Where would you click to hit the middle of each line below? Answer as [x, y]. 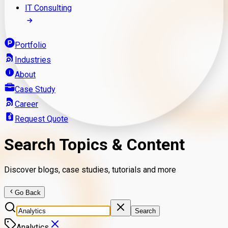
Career [26, 104]
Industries [33, 60]
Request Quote [41, 119]
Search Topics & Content [94, 145]
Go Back [28, 192]
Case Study [35, 89]
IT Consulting [48, 8]
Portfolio [31, 45]
